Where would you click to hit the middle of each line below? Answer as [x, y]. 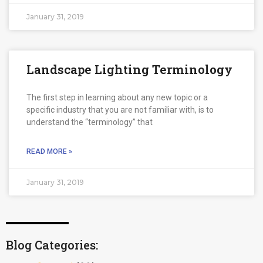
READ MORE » [49, 151]
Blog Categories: [52, 245]
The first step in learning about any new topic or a [117, 97]
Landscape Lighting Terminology [129, 69]
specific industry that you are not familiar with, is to [120, 109]
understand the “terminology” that [90, 122]
